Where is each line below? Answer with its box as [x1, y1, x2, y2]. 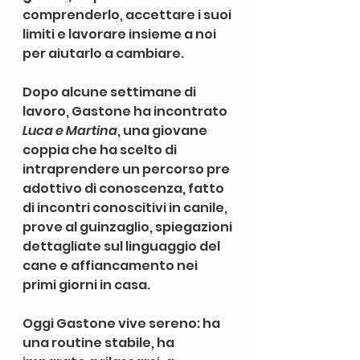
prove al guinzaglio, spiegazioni [22, 217, 235, 236]
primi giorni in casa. [22, 275, 150, 294]
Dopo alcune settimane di [22, 82, 198, 101]
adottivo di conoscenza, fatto [22, 178, 227, 198]
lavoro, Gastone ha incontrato [22, 101, 230, 121]
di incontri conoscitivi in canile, [22, 198, 230, 217]
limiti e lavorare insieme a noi [22, 24, 219, 43]
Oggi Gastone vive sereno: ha [22, 313, 223, 333]
